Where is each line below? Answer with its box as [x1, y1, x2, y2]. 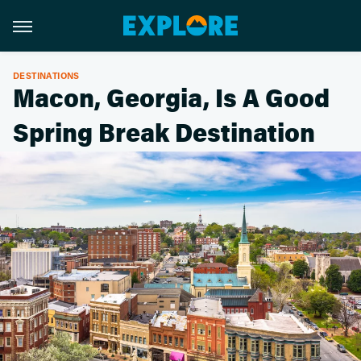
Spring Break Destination [13, 118, 315, 149]
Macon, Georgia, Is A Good [13, 84, 330, 114]
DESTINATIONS [13, 69, 80, 81]
